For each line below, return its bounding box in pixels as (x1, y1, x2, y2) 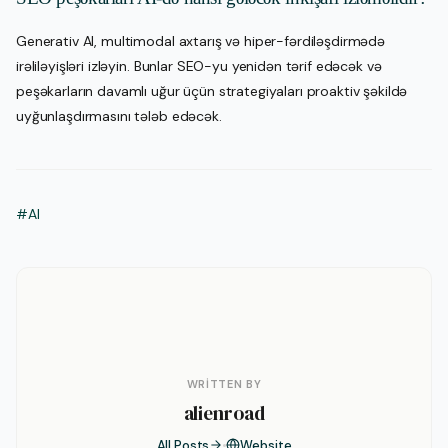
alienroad (183, 399, 265, 426)
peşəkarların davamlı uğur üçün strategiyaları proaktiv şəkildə (16, 81, 408, 100)
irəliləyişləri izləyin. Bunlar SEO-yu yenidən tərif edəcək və (16, 56, 382, 75)
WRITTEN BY (186, 376, 262, 391)
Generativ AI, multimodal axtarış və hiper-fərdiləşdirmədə (16, 31, 386, 50)
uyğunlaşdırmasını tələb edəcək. (16, 106, 222, 125)
